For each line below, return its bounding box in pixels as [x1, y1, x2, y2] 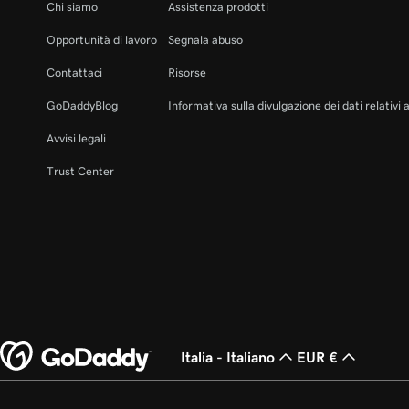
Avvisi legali [47, 132, 106, 145]
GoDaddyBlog [47, 100, 118, 112]
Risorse [168, 67, 206, 79]
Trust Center [47, 165, 114, 178]
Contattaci [47, 67, 102, 79]
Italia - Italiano [181, 350, 275, 365]
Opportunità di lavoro [47, 34, 157, 47]
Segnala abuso [168, 34, 243, 47]
